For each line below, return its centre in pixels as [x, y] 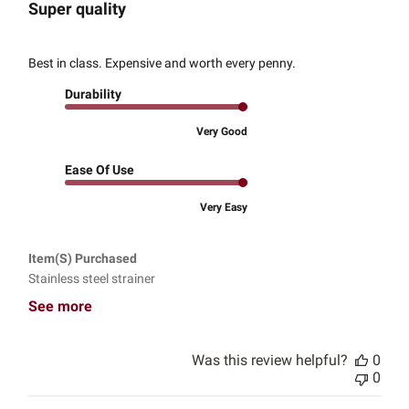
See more [61, 307]
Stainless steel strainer [92, 279]
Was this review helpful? [269, 361]
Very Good [222, 132]
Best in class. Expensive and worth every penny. [163, 63]
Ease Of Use [100, 170]
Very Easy [224, 208]
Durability [94, 94]
